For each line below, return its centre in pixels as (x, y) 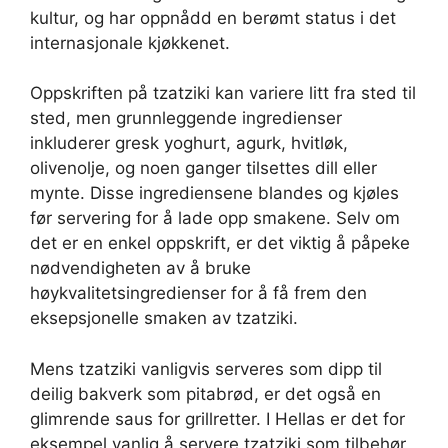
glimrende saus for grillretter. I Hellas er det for (217, 418)
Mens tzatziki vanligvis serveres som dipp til (206, 368)
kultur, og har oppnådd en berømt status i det (213, 17)
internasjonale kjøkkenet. (130, 42)
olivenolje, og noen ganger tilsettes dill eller (203, 168)
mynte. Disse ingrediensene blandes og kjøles (214, 193)
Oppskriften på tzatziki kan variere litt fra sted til (223, 93)
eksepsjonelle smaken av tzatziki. (164, 318)
